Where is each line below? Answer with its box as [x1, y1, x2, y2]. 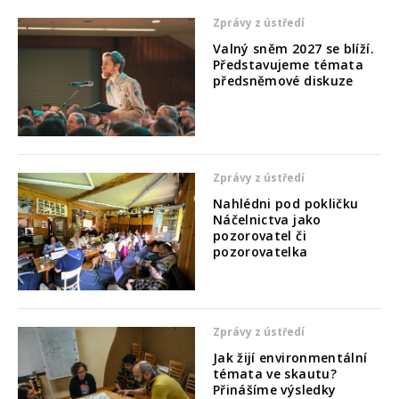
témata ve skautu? [212, 365, 337, 383]
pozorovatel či [212, 226, 306, 244]
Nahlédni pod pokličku [212, 194, 359, 212]
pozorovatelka [212, 242, 308, 260]
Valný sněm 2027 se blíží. [212, 40, 374, 58]
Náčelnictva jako [212, 210, 322, 228]
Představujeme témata [212, 56, 364, 74]
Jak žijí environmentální [212, 349, 368, 367]
